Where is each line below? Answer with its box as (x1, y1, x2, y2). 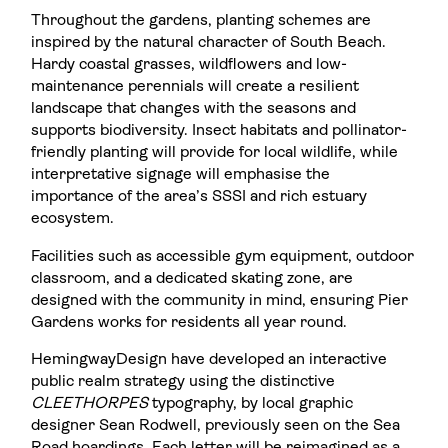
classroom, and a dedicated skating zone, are (31, 270, 354, 287)
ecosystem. (31, 211, 115, 227)
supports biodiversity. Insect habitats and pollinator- (31, 123, 408, 139)
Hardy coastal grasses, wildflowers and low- (31, 57, 348, 73)
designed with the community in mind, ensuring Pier (31, 292, 409, 309)
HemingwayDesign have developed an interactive (31, 352, 388, 369)
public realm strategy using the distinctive (31, 374, 336, 391)
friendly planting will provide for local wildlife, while (31, 145, 399, 161)
